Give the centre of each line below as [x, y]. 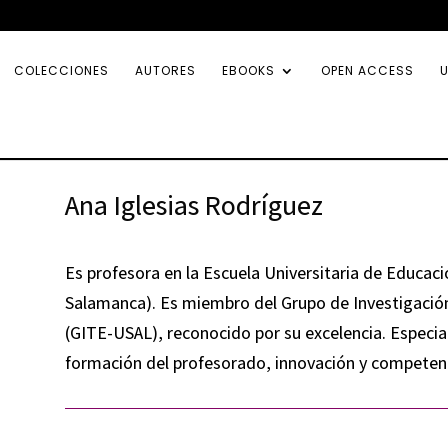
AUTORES [165, 70]
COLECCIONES [61, 70]
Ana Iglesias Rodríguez [193, 204]
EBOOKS [248, 70]
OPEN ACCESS [367, 70]
